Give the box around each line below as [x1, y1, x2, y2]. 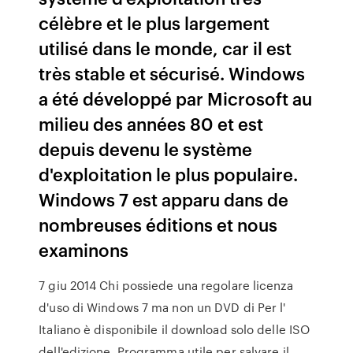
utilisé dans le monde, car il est [39, 35, 292, 60]
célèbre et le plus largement [39, 10, 270, 35]
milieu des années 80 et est [39, 111, 264, 136]
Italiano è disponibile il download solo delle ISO [39, 321, 310, 338]
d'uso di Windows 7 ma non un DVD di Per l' [39, 299, 286, 316]
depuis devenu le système [39, 136, 253, 161]
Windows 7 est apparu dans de [39, 187, 289, 211]
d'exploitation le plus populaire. [39, 162, 299, 186]
